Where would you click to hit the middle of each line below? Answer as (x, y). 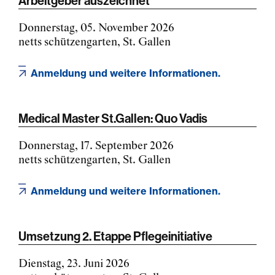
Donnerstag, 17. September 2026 (96, 146)
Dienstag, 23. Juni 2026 (74, 264)
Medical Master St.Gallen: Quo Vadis (113, 118)
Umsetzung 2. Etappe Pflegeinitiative (115, 236)
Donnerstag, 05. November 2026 (96, 28)
